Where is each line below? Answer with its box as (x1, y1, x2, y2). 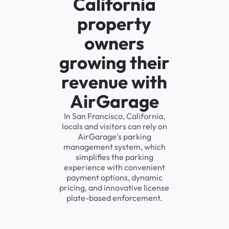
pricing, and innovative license (59, 182, 170, 193)
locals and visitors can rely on (61, 121, 167, 132)
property (77, 12, 152, 35)
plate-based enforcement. (66, 193, 163, 203)
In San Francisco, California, (63, 111, 165, 122)
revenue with (61, 71, 168, 94)
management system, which (63, 142, 166, 152)
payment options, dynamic (66, 172, 163, 183)
